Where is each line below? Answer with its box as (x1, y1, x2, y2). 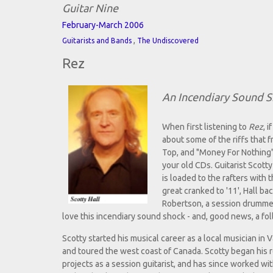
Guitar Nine (62, 2, 118, 15)
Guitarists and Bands (62, 37, 132, 45)
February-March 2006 (62, 20, 144, 30)
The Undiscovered (137, 37, 199, 45)
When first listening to (162, 122, 249, 132)
